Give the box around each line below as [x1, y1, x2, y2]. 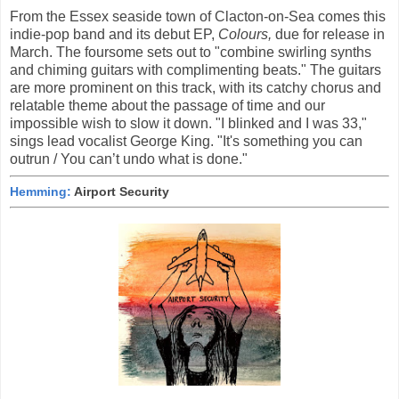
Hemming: [10, 183, 71, 199]
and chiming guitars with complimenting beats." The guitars [10, 62, 381, 78]
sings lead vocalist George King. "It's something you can [10, 134, 362, 150]
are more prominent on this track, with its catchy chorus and [10, 80, 381, 96]
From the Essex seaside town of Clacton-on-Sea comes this [10, 9, 386, 25]
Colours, [218, 27, 272, 43]
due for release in [272, 27, 385, 43]
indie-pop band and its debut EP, [10, 27, 218, 43]
